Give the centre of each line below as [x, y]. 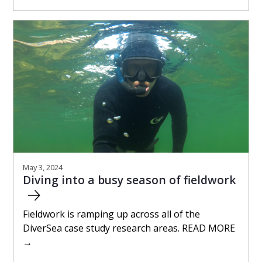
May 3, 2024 [43, 167]
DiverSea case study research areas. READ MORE [129, 228]
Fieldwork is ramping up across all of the [111, 214]
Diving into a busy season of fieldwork [130, 180]
